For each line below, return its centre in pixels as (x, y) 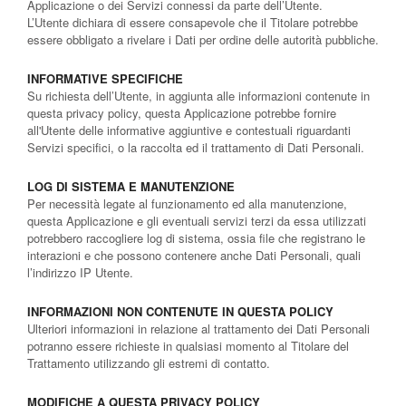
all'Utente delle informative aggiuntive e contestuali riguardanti (189, 130)
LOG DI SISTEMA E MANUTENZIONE (131, 186)
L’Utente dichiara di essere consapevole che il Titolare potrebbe (193, 22)
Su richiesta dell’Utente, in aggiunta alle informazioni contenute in (198, 95)
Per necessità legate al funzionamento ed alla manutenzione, (187, 203)
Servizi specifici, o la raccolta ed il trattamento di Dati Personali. (196, 147)
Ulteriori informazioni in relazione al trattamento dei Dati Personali (198, 328)
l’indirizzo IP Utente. (80, 272)
